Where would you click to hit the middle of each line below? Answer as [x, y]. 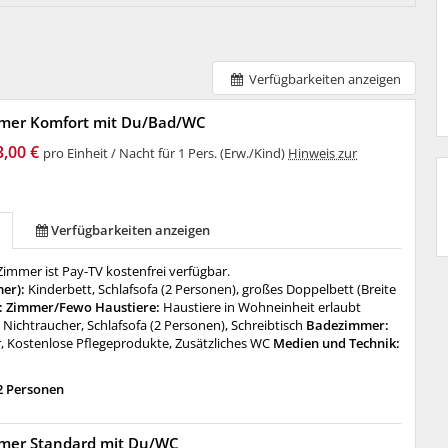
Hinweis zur [323, 153]
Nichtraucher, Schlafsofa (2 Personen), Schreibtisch [153, 325]
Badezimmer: [346, 325]
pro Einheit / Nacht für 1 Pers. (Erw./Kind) [166, 153]
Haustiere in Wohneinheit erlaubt [262, 307]
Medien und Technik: [335, 343]
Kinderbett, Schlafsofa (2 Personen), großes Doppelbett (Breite [212, 289]
